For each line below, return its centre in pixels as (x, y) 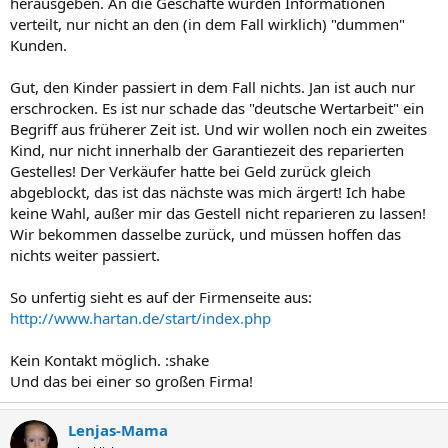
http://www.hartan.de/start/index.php (140, 318)
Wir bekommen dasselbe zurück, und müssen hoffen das (205, 234)
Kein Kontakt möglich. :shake (109, 360)
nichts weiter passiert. (85, 255)
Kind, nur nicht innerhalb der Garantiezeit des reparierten (207, 150)
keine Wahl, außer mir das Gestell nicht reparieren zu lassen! (218, 213)
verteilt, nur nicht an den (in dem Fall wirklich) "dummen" (207, 24)
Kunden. (38, 45)
